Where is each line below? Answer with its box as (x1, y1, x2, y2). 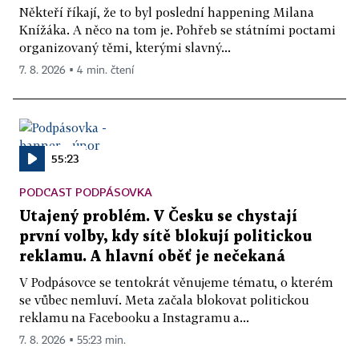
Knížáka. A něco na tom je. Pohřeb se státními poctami (19, 22, 336, 37)
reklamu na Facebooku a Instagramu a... (19, 310, 249, 325)
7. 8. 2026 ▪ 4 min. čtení (19, 65, 134, 76)
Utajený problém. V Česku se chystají (19, 210, 297, 224)
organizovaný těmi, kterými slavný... (19, 40, 231, 54)
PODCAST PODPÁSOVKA (19, 185, 152, 199)
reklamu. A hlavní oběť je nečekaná (19, 250, 285, 264)
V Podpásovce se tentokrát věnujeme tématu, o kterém (19, 275, 333, 289)
